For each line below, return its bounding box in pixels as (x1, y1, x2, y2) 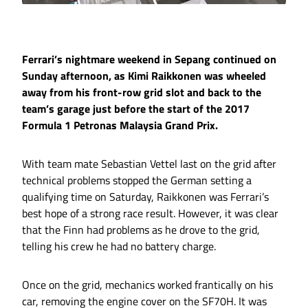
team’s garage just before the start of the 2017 (22, 100, 250, 118)
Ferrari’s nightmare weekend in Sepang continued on (22, 51, 276, 68)
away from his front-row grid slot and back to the (22, 84, 261, 101)
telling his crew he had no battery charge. (22, 238, 216, 255)
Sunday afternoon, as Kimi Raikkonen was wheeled (22, 67, 266, 85)
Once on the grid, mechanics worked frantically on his (22, 276, 273, 294)
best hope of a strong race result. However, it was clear (22, 205, 278, 222)
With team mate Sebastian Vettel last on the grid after (22, 155, 276, 173)
